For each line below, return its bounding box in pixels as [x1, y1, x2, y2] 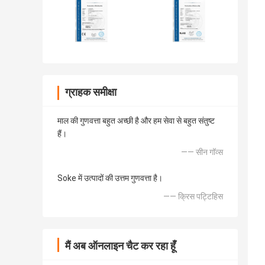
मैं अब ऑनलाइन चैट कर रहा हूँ [65, 240, 176, 253]
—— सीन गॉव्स [181, 147, 223, 157]
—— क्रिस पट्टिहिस [163, 192, 223, 202]
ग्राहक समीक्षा [65, 86, 117, 99]
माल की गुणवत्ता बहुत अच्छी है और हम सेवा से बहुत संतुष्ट [57, 116, 215, 126]
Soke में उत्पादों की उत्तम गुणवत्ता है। [57, 173, 163, 183]
